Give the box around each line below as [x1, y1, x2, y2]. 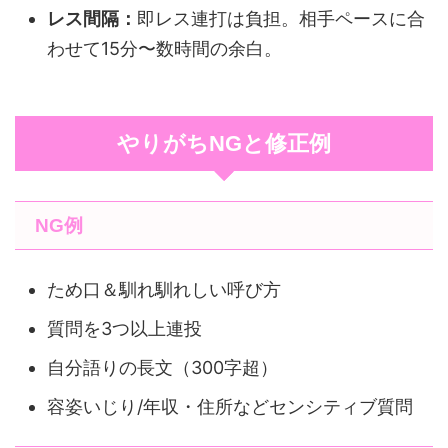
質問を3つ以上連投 [47, 317, 202, 339]
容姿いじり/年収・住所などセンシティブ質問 [47, 395, 413, 417]
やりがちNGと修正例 [117, 131, 331, 156]
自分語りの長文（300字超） [47, 356, 278, 378]
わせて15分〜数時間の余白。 [47, 37, 282, 59]
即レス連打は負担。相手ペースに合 [137, 7, 425, 29]
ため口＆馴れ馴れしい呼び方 [47, 278, 281, 300]
